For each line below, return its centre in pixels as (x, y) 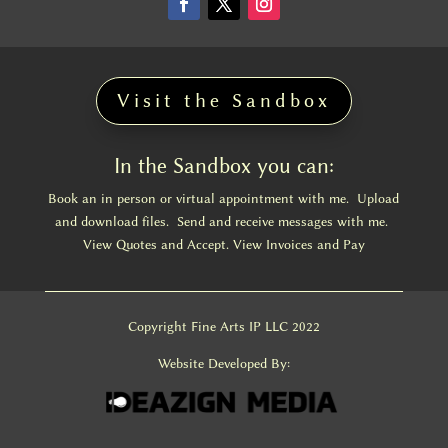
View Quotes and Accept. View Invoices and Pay (223, 244)
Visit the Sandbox (223, 100)
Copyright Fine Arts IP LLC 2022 (223, 326)
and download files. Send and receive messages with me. (224, 221)
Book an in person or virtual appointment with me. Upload (224, 198)
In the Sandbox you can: (223, 165)
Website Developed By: (223, 363)
